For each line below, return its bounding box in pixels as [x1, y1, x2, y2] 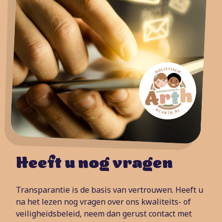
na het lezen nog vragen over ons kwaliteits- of [16, 196, 191, 208]
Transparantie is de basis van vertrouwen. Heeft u [16, 184, 203, 196]
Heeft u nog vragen [16, 156, 173, 172]
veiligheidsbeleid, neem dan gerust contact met [16, 208, 192, 220]
